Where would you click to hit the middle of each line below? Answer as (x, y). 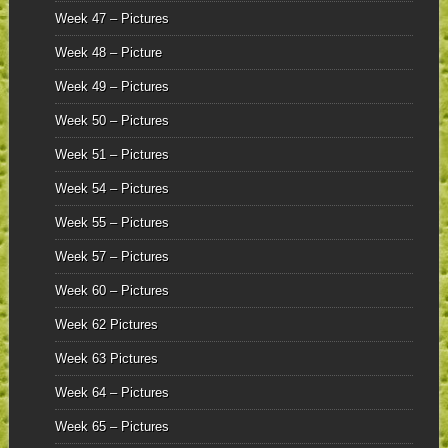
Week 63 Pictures (106, 359)
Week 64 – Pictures (111, 393)
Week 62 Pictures (106, 325)
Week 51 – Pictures (111, 155)
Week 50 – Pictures (111, 121)
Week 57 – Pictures (111, 257)
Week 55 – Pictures (111, 223)
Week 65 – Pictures (111, 427)
